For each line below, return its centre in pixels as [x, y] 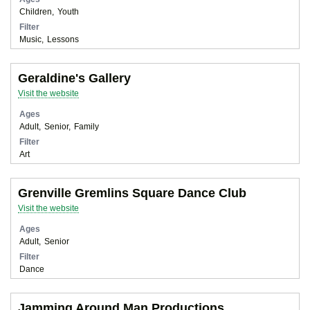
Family [86, 126]
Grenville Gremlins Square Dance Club [132, 193]
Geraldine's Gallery [74, 78]
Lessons [63, 39]
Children [36, 11]
